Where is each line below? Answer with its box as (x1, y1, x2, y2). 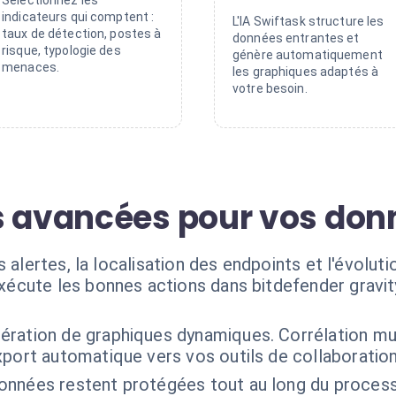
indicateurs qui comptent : (2, 10, 155, 24)
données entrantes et (232, 31, 360, 45)
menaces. (2, 60, 60, 74)
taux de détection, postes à (2, 27, 162, 41)
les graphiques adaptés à (232, 65, 379, 79)
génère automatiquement (232, 48, 383, 62)
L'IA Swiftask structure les (232, 14, 385, 28)
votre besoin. (232, 81, 308, 95)
